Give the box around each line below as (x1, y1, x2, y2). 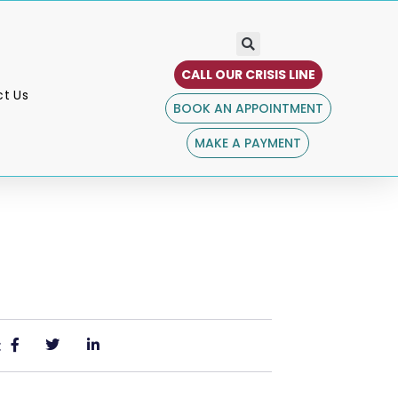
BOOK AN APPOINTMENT (172, 99, 323, 117)
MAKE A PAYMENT (195, 134, 302, 152)
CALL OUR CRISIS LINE (180, 66, 315, 84)
